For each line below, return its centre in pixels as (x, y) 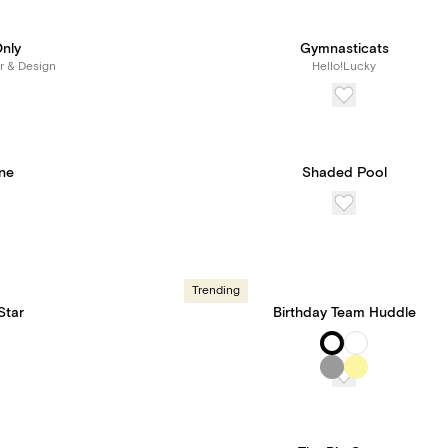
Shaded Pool (344, 173)
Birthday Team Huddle (344, 313)
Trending (216, 290)
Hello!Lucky (344, 66)
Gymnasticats (344, 49)
